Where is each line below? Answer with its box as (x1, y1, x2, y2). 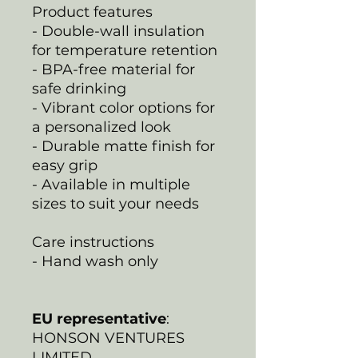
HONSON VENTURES (32, 328, 185, 347)
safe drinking (32, 79, 126, 97)
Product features (32, 2, 153, 21)
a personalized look (32, 117, 171, 136)
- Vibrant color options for (32, 98, 215, 117)
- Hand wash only (32, 252, 158, 270)
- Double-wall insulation (32, 22, 205, 40)
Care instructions (32, 233, 154, 251)
